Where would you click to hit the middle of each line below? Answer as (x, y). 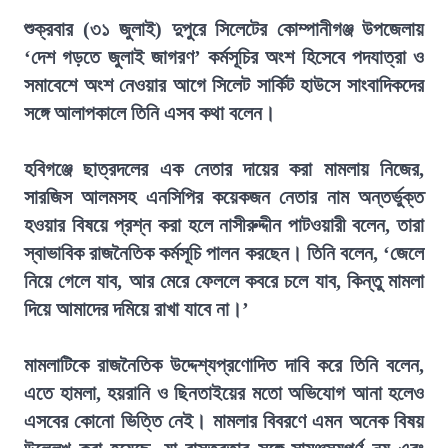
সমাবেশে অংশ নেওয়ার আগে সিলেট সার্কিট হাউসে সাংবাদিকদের (224, 85)
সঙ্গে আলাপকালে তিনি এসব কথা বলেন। (149, 113)
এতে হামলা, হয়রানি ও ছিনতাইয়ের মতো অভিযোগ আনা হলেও (224, 393)
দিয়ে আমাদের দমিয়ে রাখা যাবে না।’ (136, 309)
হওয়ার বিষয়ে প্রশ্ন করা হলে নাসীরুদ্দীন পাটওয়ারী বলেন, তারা (224, 225)
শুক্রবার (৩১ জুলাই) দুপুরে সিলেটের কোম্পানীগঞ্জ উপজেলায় (224, 29)
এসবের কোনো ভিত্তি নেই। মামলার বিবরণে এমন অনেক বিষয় (224, 421)
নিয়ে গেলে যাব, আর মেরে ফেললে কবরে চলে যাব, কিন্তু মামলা (224, 281)
